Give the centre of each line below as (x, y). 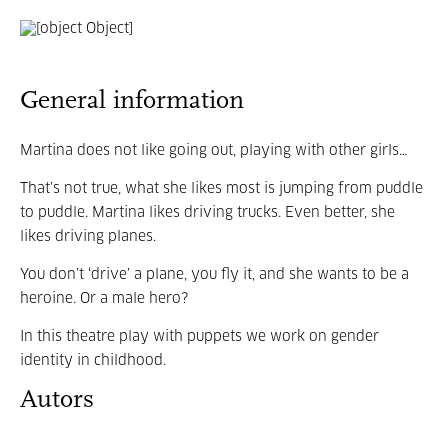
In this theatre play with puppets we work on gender (199, 337)
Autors (57, 400)
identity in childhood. (93, 361)
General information (132, 101)
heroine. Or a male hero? (104, 299)
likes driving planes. (88, 237)
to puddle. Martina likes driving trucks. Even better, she (207, 213)
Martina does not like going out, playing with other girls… (214, 151)
